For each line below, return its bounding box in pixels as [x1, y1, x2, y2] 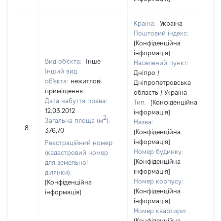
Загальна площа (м [45, 117, 103, 124]
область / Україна [134, 89, 187, 96]
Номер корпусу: [134, 178, 183, 184]
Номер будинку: [134, 148, 183, 155]
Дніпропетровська [134, 79, 191, 86]
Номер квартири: [134, 207, 186, 214]
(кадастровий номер [45, 149, 108, 156]
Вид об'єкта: [45, 58, 83, 65]
